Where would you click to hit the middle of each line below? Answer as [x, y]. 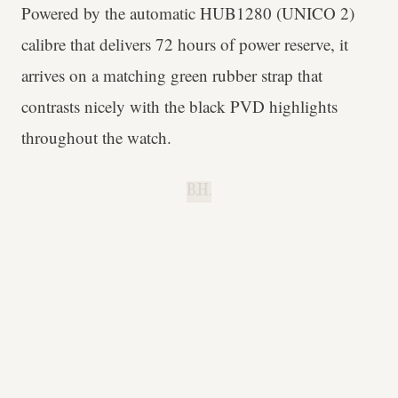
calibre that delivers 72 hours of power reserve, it [185, 44]
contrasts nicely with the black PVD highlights [179, 107]
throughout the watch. [96, 138]
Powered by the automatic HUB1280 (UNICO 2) [188, 13]
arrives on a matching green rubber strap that [172, 76]
